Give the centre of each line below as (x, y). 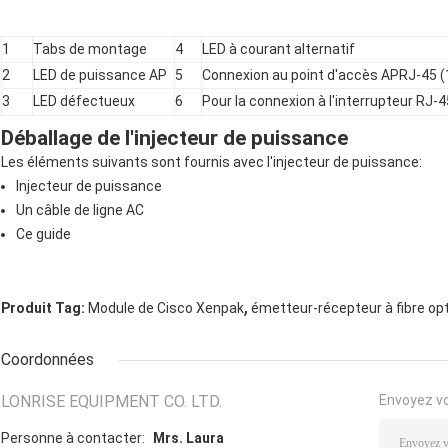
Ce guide (43, 233)
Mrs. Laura (188, 437)
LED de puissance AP (100, 74)
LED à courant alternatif (278, 48)
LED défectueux (84, 100)
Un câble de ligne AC (80, 209)
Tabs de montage (90, 48)
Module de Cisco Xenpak (166, 307)
